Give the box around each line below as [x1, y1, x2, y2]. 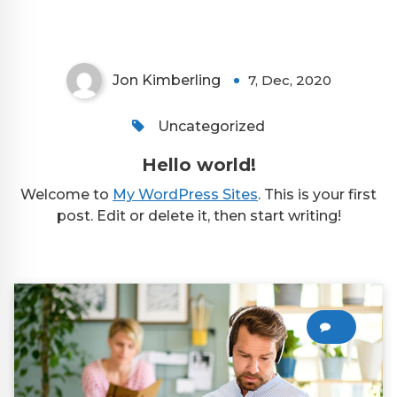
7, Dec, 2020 [247, 72, 331, 90]
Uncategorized [158, 118, 265, 136]
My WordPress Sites [113, 186, 258, 204]
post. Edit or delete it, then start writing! [56, 207, 341, 225]
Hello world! [141, 154, 256, 176]
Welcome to [20, 186, 113, 204]
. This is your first [258, 186, 377, 204]
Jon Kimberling [112, 72, 221, 90]
